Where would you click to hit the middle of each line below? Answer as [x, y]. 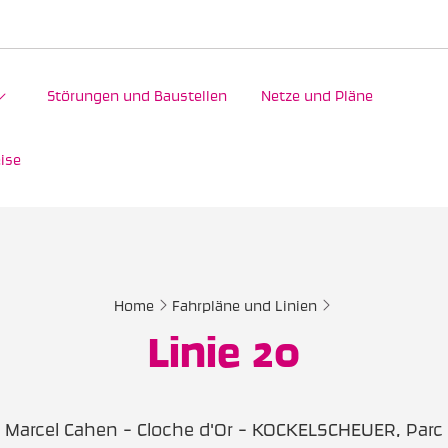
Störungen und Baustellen [137, 96]
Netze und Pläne [317, 96]
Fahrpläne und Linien [244, 306]
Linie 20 [224, 351]
